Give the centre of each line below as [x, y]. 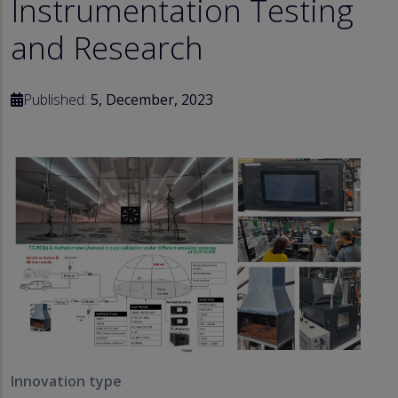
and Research [107, 47]
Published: [57, 99]
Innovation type [66, 381]
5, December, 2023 [152, 99]
